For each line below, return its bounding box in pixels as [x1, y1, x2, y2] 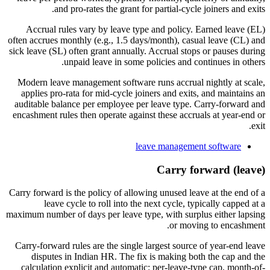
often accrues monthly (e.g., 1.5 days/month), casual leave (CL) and [8, 34, 265, 45]
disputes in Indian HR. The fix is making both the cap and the [31, 251, 265, 262]
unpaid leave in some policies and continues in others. [64, 56, 265, 67]
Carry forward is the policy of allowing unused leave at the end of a [9, 187, 265, 198]
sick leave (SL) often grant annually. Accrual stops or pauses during [9, 45, 265, 56]
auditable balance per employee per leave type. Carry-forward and [14, 98, 265, 109]
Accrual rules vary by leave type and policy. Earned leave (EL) [26, 24, 265, 34]
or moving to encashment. [169, 220, 265, 231]
